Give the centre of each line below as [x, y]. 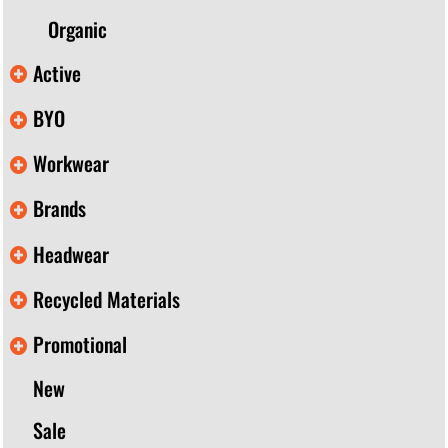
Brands [59, 208]
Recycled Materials [106, 298]
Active [57, 72]
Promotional [80, 344]
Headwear [71, 253]
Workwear [71, 163]
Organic [77, 29]
